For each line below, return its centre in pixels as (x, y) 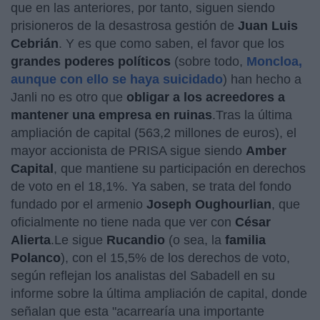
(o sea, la (195, 240)
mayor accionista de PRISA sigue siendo (128, 151)
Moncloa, (274, 61)
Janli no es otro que (69, 97)
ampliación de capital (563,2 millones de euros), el (154, 133)
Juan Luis (268, 26)
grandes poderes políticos (91, 61)
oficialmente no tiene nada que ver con (123, 222)
